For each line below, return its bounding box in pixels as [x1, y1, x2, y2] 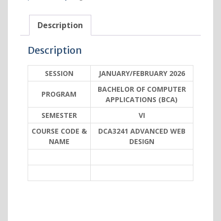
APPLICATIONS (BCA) [106, 95, 178, 105]
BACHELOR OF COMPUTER [97, 84, 186, 94]
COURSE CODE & [31, 126, 87, 136]
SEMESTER [41, 110, 77, 120]
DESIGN [129, 137, 154, 147]
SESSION [44, 69, 74, 78]
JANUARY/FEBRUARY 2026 [98, 69, 185, 78]
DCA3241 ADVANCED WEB [98, 126, 185, 136]
